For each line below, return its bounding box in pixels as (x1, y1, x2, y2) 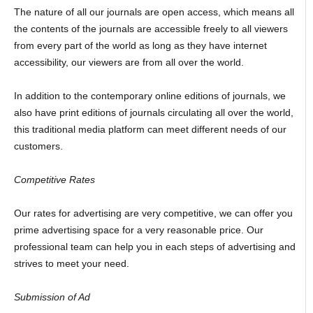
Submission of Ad (13, 291, 90, 303)
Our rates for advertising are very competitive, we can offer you (13, 208, 293, 219)
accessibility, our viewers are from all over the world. (13, 57, 244, 68)
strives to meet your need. (13, 258, 129, 270)
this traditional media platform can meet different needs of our (13, 124, 286, 136)
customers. (13, 140, 63, 152)
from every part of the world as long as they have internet (13, 40, 267, 52)
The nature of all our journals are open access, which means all (13, 6, 294, 18)
